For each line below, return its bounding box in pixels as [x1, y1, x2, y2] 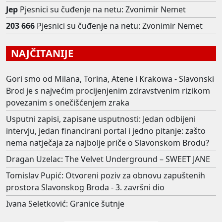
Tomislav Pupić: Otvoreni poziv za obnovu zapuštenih [6, 170, 205, 181]
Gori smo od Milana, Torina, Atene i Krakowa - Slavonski [6, 73, 214, 85]
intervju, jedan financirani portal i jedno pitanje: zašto [6, 125, 206, 137]
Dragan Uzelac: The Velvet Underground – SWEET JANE [6, 154, 210, 165]
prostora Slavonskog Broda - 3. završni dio [6, 182, 165, 193]
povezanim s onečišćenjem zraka [6, 97, 129, 109]
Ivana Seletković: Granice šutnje [6, 198, 124, 210]
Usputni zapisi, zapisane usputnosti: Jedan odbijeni [6, 113, 196, 125]
